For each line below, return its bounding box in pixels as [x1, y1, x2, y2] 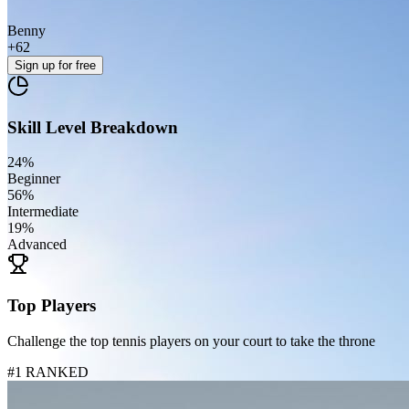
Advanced [7, 236, 67, 253]
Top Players [7, 295, 96, 315]
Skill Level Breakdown [7, 117, 178, 137]
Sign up [15, 58, 58, 72]
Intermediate [7, 204, 79, 220]
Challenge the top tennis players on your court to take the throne [7, 332, 375, 349]
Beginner [7, 171, 60, 187]
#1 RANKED [7, 363, 89, 380]
